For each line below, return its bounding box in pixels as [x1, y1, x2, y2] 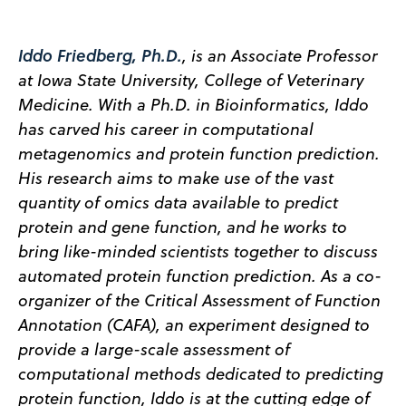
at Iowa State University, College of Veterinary [17, 68, 363, 92]
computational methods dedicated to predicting [17, 362, 383, 385]
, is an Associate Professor [181, 43, 378, 67]
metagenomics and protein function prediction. [17, 141, 380, 165]
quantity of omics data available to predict [17, 190, 338, 214]
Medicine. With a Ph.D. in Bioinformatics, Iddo [17, 92, 369, 116]
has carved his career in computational [17, 117, 314, 140]
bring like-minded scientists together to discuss [17, 239, 378, 263]
